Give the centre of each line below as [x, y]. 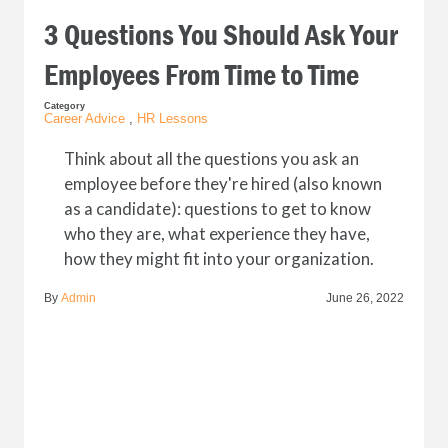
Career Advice [84, 118]
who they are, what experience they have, [216, 233]
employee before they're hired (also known [222, 183]
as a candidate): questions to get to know [217, 208]
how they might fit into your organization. [218, 258]
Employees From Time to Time [201, 75]
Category [64, 105]
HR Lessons [172, 118]
